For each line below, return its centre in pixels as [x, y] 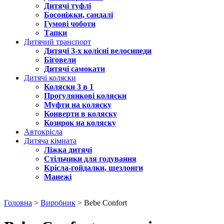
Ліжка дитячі [68, 150]
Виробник [58, 203]
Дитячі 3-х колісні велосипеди [98, 51]
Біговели [60, 60]
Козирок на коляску [80, 123]
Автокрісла [43, 132]
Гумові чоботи [70, 24]
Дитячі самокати [74, 69]
